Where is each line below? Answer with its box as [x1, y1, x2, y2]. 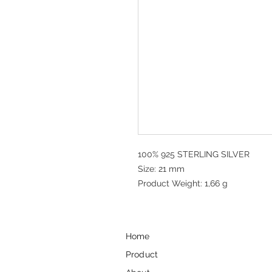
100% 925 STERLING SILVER [138, 149, 250, 159]
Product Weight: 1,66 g [138, 178, 228, 188]
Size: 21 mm [138, 164, 185, 174]
